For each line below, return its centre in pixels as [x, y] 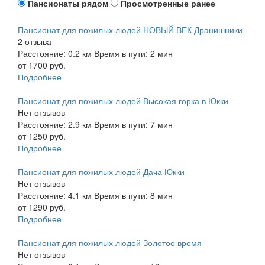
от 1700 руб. [42, 65]
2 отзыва [35, 41]
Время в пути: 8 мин [133, 195]
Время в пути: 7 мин [133, 124]
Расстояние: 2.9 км [55, 124]
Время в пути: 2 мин [133, 53]
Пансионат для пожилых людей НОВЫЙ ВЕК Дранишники [130, 29]
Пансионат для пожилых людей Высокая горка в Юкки [123, 100]
